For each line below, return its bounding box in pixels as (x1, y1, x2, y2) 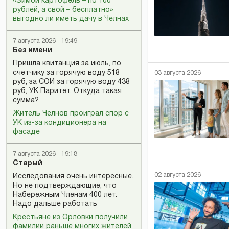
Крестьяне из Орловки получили (13, 214, 128, 221)
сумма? (13, 97, 39, 104)
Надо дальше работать (13, 201, 97, 208)
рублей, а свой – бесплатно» (13, 7, 113, 13)
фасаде (13, 129, 40, 135)
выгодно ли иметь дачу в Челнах (13, 16, 129, 22)
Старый (13, 160, 42, 167)
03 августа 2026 (154, 70, 201, 76)
